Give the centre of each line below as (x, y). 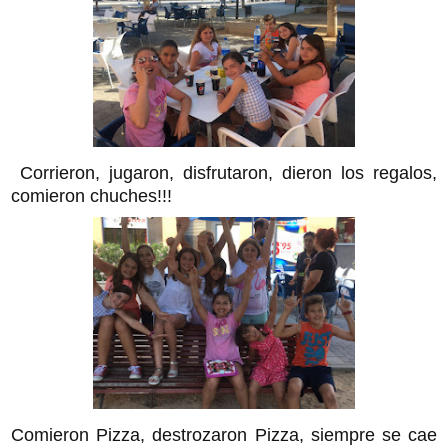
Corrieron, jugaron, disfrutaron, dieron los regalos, (224, 172)
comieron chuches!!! (91, 195)
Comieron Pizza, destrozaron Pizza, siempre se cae (224, 434)
